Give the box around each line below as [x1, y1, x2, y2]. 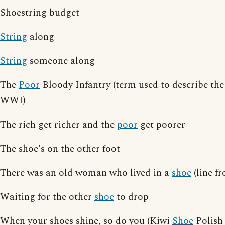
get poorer [138, 118, 185, 132]
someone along [27, 54, 95, 68]
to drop [114, 190, 149, 204]
